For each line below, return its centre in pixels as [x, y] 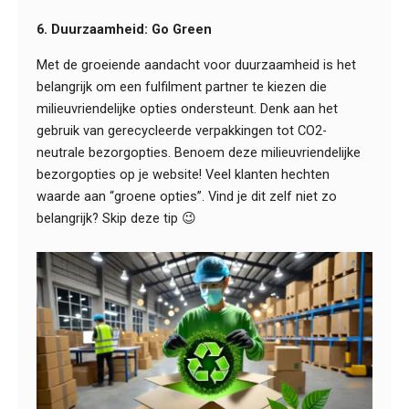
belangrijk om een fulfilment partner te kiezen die [182, 86]
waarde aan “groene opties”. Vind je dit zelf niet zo [187, 196]
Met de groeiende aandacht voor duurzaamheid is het [196, 64]
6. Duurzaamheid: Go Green [124, 30]
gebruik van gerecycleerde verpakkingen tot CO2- [182, 130]
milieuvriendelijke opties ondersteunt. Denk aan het [187, 108]
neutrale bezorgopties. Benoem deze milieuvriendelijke [199, 152]
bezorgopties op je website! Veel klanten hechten [183, 174]
